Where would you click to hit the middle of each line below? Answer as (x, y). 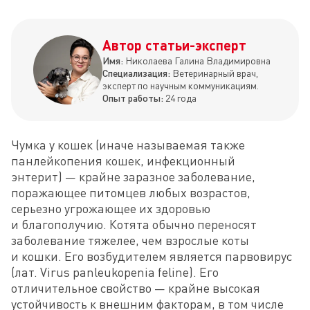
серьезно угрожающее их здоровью (111, 208)
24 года (181, 98)
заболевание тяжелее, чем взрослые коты (130, 240)
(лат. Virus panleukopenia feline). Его (115, 272)
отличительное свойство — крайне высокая (136, 288)
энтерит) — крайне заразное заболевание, (133, 176)
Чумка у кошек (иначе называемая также (128, 145)
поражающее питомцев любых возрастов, (131, 192)
